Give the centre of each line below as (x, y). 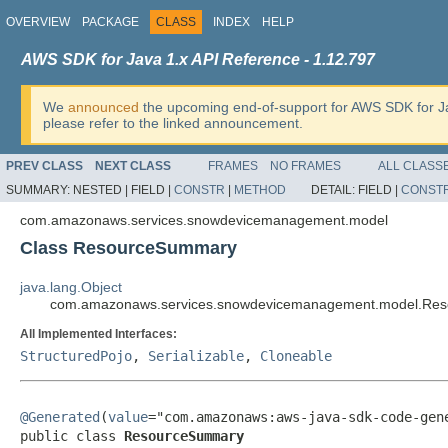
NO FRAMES (305, 166)
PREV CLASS (44, 166)
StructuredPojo (76, 356)
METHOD (260, 190)
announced (103, 107)
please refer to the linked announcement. (173, 123)
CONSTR (199, 190)
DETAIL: (334, 190)
